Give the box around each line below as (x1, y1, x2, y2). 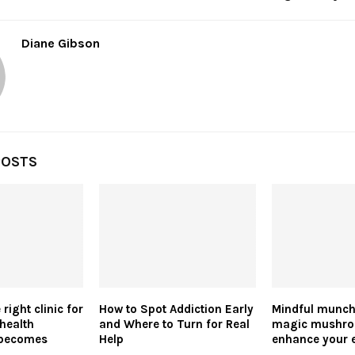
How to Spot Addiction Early (98, 302, 254, 317)
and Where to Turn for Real (98, 317, 250, 332)
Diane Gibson (21, 35, 100, 51)
